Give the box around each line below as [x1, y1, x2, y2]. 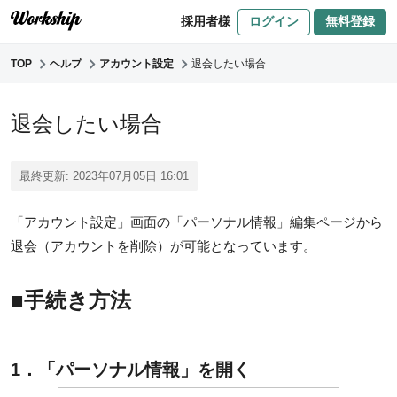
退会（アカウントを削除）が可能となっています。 [11, 238, 316, 253]
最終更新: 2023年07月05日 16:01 [19, 169, 189, 183]
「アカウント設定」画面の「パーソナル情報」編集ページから [11, 214, 383, 230]
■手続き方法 [11, 288, 131, 312]
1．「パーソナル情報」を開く [11, 360, 251, 379]
